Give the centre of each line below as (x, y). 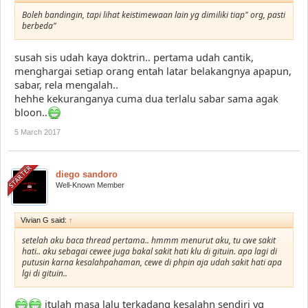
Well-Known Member (90, 185)
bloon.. (31, 112)
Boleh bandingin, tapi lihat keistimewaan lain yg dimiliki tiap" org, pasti (154, 14)
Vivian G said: (45, 220)
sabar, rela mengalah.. (66, 84)
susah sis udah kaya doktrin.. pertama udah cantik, (134, 57)
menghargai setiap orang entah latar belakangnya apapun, (153, 70)
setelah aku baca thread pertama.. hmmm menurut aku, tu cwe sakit (149, 240)
